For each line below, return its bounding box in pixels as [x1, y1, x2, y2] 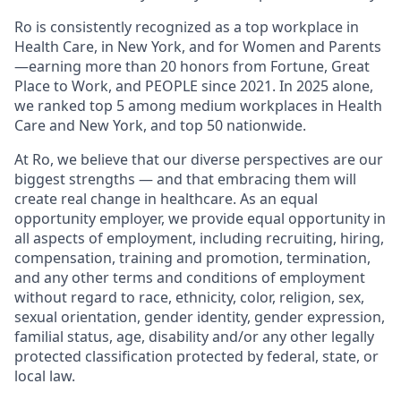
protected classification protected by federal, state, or [14, 346, 379, 366]
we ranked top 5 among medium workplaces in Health [14, 95, 382, 115]
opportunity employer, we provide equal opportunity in [14, 208, 386, 228]
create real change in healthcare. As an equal [14, 188, 318, 209]
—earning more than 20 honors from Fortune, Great [14, 55, 370, 76]
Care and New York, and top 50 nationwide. [14, 115, 306, 135]
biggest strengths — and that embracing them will [14, 168, 356, 189]
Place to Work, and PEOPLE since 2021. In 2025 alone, [14, 75, 373, 96]
